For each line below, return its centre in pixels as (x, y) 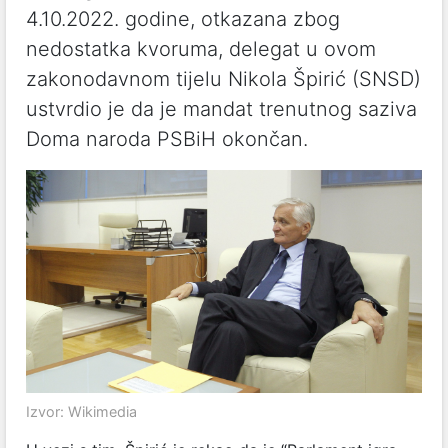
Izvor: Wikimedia (81, 411)
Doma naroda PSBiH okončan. (167, 139)
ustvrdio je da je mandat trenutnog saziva (221, 109)
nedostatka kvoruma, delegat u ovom (201, 49)
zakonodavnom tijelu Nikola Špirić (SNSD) (223, 79)
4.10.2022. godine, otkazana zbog (183, 19)
